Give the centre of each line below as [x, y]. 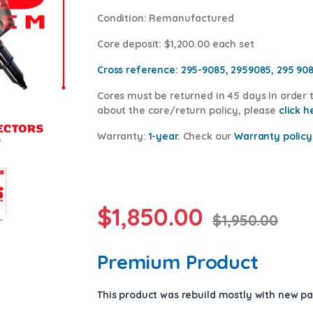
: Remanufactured [189, 19]
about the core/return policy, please [188, 111]
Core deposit [128, 44]
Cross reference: [138, 70]
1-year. [164, 137]
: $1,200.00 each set [206, 44]
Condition [121, 19]
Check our [207, 137]
